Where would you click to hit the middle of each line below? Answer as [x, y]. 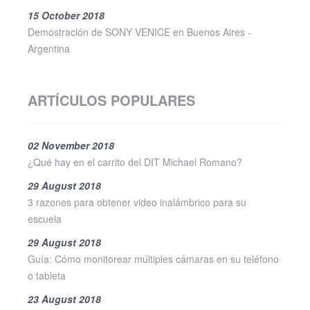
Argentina [49, 48]
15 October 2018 [66, 15]
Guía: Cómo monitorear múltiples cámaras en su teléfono [153, 258]
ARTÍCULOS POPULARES [111, 100]
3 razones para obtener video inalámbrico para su [137, 202]
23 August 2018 [64, 299]
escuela [45, 218]
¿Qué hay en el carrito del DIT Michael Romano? [135, 162]
